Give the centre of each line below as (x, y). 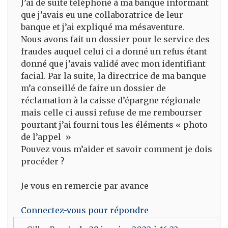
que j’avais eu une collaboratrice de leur (102, 15)
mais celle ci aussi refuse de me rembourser (111, 112)
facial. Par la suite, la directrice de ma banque (113, 76)
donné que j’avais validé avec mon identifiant (113, 64)
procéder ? (43, 161)
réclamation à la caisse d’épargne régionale (111, 100)
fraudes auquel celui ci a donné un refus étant (114, 51)
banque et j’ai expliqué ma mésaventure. (103, 27)
